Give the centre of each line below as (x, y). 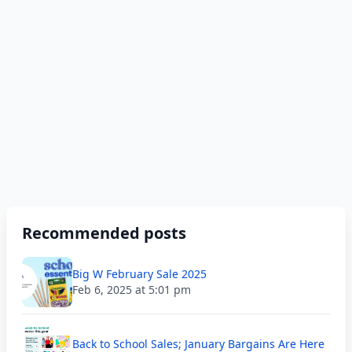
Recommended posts (104, 233)
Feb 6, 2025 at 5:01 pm (132, 290)
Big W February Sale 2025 (139, 274)
